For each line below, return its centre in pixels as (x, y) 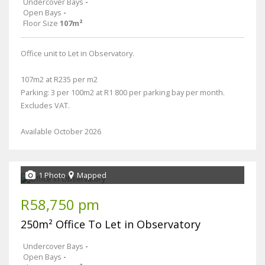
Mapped (92, 175)
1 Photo (52, 175)
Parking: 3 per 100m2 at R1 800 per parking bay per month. (123, 93)
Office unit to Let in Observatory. (77, 54)
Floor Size (41, 23)
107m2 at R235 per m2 (59, 80)
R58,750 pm (60, 205)
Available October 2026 (61, 132)
